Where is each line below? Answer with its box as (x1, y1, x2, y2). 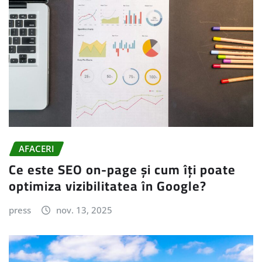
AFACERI (19, 142, 54, 154)
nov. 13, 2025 (56, 204, 112, 216)
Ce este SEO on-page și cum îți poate (9, 157, 236, 182)
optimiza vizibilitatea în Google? (9, 174, 206, 199)
